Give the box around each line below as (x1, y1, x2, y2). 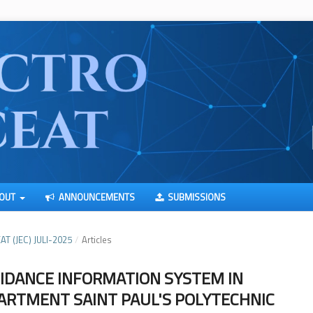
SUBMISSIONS (163, 189, 226, 204)
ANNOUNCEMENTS (54, 189, 136, 204)
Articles (81, 232, 112, 247)
